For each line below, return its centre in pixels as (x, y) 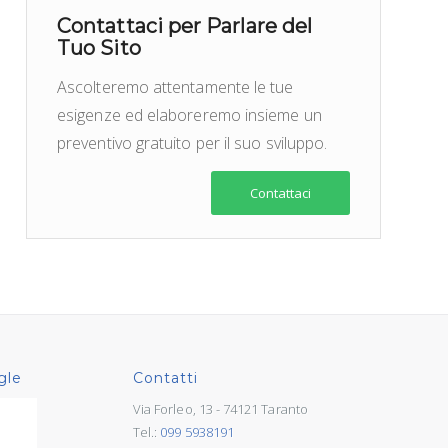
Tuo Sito (99, 48)
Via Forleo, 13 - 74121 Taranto (220, 408)
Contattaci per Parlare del (185, 26)
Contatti (165, 378)
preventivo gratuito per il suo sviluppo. (192, 142)
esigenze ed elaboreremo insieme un (189, 114)
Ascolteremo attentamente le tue (175, 86)
